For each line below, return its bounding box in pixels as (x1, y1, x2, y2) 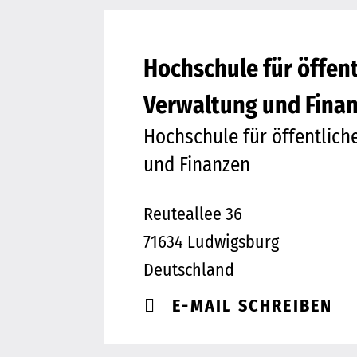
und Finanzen (143, 153, 250, 177)
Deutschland (143, 259, 234, 280)
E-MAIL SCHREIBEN (172, 295, 333, 316)
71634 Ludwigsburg (143, 231, 279, 253)
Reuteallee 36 (143, 203, 242, 225)
